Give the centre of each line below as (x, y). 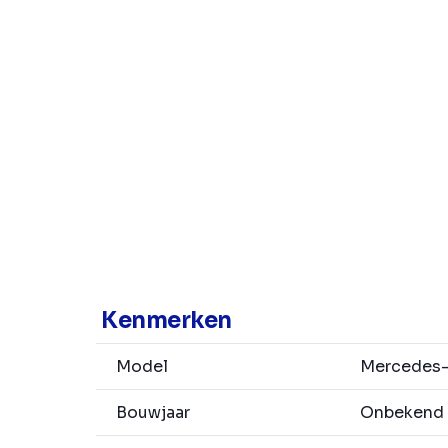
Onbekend (400, 413)
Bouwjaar (153, 413)
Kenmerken (167, 321)
